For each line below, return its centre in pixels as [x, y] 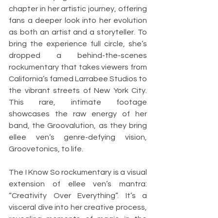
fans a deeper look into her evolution [78, 21]
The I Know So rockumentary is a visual [78, 173]
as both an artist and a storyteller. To [78, 32]
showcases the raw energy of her [78, 114]
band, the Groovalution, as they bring [78, 126]
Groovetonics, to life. [46, 149]
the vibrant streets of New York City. [78, 91]
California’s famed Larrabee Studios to [78, 79]
